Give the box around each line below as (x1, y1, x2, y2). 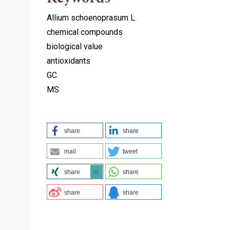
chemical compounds (47, 27, 123, 37)
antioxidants (47, 55, 90, 66)
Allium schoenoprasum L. (47, 12, 137, 23)
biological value (47, 41, 103, 51)
